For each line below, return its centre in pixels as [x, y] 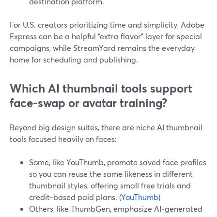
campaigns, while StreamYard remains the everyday [102, 48]
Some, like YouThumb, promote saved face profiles [118, 162]
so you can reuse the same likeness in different [111, 174]
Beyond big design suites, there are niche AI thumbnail [106, 127]
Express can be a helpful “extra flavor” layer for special [106, 36]
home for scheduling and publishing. [74, 59]
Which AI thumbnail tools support [101, 88]
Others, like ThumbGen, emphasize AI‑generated [116, 209]
